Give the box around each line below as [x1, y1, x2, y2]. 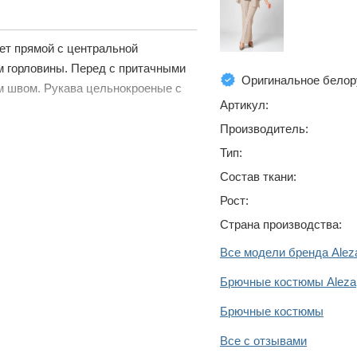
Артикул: [220, 97, 269, 112]
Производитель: [220, 121, 308, 135]
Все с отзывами [220, 333, 307, 347]
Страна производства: [220, 217, 342, 231]
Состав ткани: [220, 169, 296, 183]
